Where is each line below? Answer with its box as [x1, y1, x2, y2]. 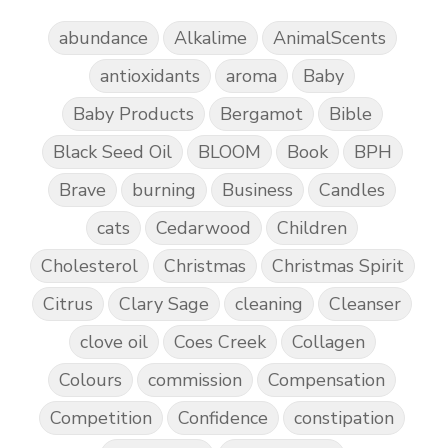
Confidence [178, 405, 268, 430]
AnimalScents [272, 25, 386, 50]
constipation [294, 405, 394, 430]
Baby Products [72, 101, 194, 126]
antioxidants [100, 63, 200, 88]
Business [222, 177, 293, 202]
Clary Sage [119, 291, 209, 316]
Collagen [291, 329, 365, 354]
